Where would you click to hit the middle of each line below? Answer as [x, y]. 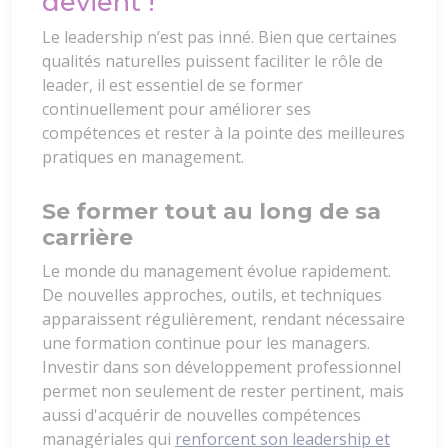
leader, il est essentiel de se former [172, 85]
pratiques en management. [143, 157]
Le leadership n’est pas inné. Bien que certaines [219, 37]
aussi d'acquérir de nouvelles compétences [201, 415]
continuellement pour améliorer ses [176, 109]
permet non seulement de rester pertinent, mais [223, 391]
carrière [87, 238]
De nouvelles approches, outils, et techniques [212, 295]
